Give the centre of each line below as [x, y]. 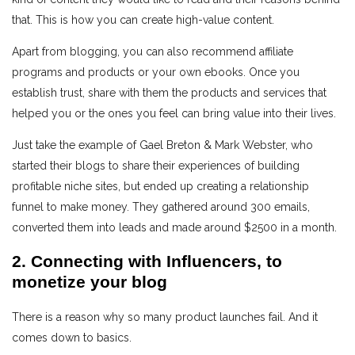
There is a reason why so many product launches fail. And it [165, 317]
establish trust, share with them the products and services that [169, 92]
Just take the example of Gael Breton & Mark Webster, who [162, 145]
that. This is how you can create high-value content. [143, 19]
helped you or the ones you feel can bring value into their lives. [174, 113]
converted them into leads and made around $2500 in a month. [174, 227]
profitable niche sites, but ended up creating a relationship [160, 186]
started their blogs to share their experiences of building [156, 165]
